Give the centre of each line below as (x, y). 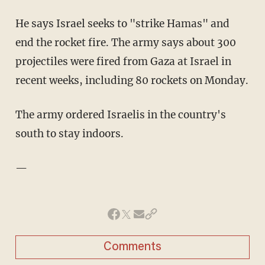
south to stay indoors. (69, 134)
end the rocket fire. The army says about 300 (125, 43)
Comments (132, 248)
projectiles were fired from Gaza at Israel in (123, 62)
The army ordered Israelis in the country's (120, 115)
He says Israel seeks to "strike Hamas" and (122, 24)
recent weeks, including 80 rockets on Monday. (132, 81)
